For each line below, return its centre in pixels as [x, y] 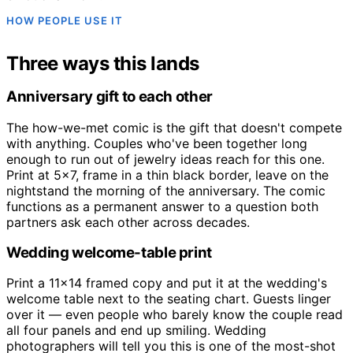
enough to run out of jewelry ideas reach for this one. [165, 159]
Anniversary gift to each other [110, 97]
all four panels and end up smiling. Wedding [136, 331]
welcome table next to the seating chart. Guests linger [169, 299]
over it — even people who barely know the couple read [175, 315]
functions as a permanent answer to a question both [162, 206]
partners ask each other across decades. [128, 222]
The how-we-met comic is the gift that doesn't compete [174, 127]
